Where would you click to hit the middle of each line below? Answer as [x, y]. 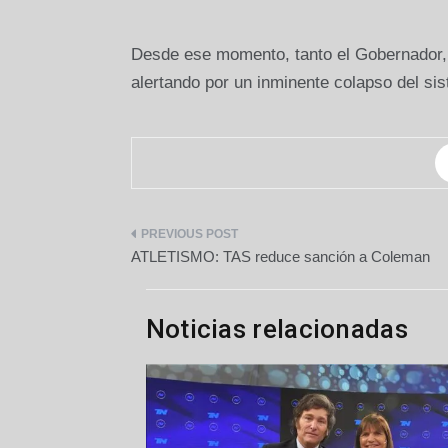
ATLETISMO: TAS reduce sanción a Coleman [280, 257]
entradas [183, 320]
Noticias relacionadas [276, 329]
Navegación [201, 242]
